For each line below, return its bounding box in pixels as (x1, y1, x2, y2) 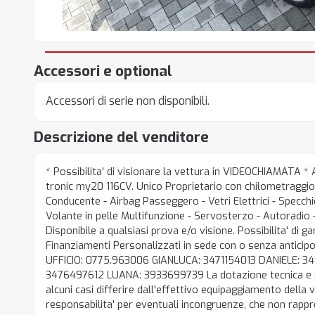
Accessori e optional (34, 61, 172, 81)
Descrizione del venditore (34, 127, 209, 147)
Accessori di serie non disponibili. (46, 94, 210, 108)
